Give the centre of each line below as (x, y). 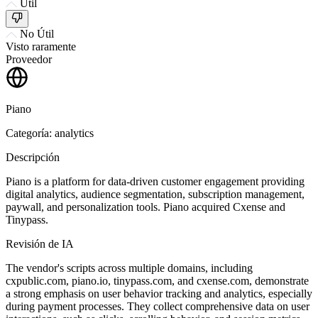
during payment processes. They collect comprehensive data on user (158, 306)
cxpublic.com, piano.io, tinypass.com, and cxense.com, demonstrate (157, 280)
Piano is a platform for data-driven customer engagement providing (155, 181)
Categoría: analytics (50, 133)
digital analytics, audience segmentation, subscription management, (155, 194)
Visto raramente (41, 46)
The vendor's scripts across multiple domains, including (129, 268)
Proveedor (29, 59)
